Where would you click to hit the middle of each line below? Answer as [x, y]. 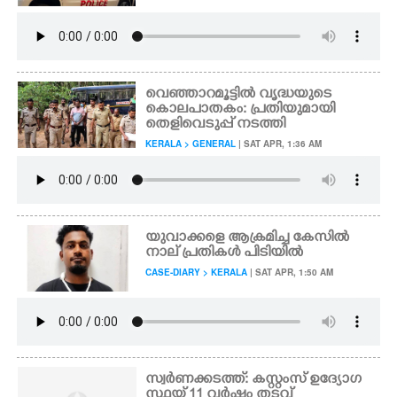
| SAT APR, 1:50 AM [291, 272]
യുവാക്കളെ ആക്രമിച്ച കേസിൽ [248, 238]
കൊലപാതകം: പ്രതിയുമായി [241, 110]
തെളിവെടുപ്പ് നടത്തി [216, 125]
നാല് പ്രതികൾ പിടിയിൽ [225, 253]
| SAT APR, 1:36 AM [279, 144]
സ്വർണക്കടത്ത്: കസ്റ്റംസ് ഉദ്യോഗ [254, 380]
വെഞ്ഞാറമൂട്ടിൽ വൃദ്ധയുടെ [239, 95]
